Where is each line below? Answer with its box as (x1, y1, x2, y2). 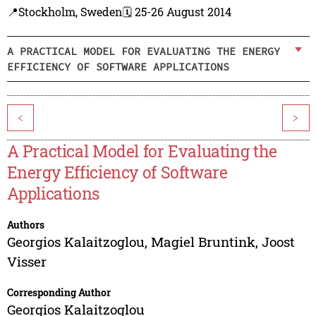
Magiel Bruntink (150, 233, 255, 251)
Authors (6, 218, 44, 232)
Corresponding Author (6, 286, 111, 300)
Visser (6, 253, 47, 271)
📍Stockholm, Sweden (6, 4, 123, 20)
